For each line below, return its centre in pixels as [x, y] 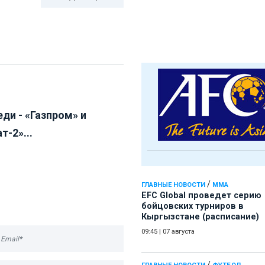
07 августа [179, 232]
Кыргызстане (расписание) [200, 217]
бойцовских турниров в [193, 206]
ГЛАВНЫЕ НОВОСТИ [173, 185]
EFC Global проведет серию [201, 196]
